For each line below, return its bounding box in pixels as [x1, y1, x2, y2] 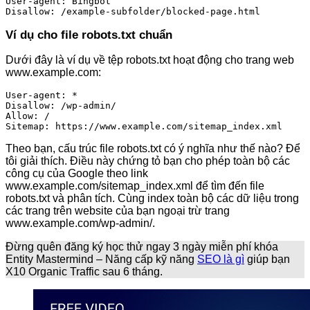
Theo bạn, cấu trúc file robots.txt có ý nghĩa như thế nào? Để [6, 142, 300, 154]
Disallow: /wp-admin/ [6, 100, 116, 111]
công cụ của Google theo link [6, 167, 148, 179]
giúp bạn [244, 253, 290, 265]
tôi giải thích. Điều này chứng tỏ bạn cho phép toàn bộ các [6, 154, 290, 167]
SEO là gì [197, 253, 244, 265]
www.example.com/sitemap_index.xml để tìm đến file [6, 179, 264, 192]
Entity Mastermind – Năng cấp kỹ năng [6, 253, 197, 265]
